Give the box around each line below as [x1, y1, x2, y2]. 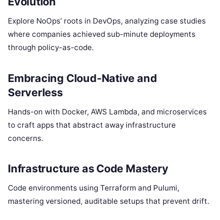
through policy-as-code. [8, 42, 94, 52]
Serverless [8, 85, 63, 99]
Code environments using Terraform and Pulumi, [8, 183, 179, 193]
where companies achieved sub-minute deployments [8, 29, 195, 39]
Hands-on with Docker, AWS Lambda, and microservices [8, 107, 207, 116]
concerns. [8, 133, 43, 143]
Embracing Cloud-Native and [8, 71, 157, 84]
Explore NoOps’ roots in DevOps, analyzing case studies [8, 16, 206, 26]
